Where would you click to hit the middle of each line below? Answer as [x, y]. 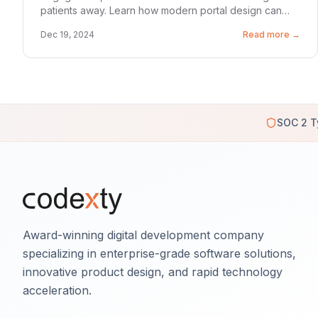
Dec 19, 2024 [67, 34]
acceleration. [57, 290]
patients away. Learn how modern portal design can [161, 10]
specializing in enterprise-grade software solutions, [159, 253]
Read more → [272, 34]
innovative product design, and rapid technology [153, 272]
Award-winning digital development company [143, 235]
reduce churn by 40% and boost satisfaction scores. [164, 24]
